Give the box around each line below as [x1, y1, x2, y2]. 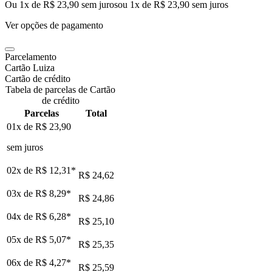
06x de [7, 257, 35, 268]
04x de [7, 211, 35, 222]
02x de [7, 165, 35, 175]
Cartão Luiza [5, 62, 55, 73]
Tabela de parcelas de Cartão [5, 84, 115, 95]
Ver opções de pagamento [5, 19, 103, 30]
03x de [7, 188, 35, 199]
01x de [7, 121, 35, 132]
